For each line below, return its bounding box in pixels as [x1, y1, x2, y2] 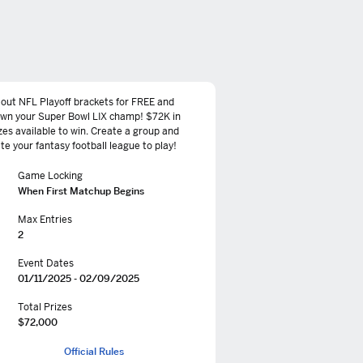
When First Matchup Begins [18, 185, 144, 197]
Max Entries [18, 213, 72, 226]
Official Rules [64, 345, 124, 357]
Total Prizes [18, 301, 72, 314]
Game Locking [18, 169, 83, 182]
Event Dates [18, 257, 74, 270]
